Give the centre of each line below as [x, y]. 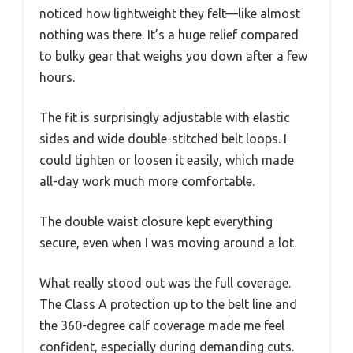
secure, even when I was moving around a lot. [168, 242]
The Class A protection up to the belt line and [168, 304]
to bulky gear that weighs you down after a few [173, 56]
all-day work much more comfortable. [147, 181]
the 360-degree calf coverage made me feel [162, 325]
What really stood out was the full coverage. [165, 282]
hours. [57, 77]
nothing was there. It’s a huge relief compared [169, 34]
